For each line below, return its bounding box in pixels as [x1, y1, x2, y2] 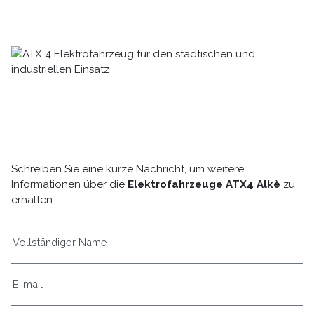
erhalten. [11, 193, 55, 207]
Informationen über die [11, 178, 128, 191]
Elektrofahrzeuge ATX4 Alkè [127, 178, 280, 191]
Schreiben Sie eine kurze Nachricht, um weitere [11, 163, 244, 176]
